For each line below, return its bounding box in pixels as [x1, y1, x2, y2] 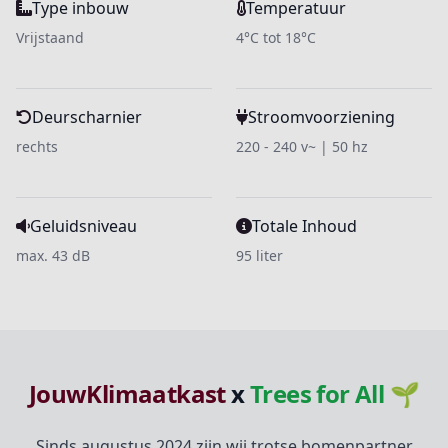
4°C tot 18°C [236, 28, 316, 47]
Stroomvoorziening [248, 106, 395, 128]
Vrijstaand [16, 28, 84, 47]
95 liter [236, 246, 283, 265]
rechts [16, 137, 58, 156]
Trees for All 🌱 [250, 377, 420, 410]
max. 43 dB [16, 246, 90, 265]
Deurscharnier [32, 106, 142, 128]
